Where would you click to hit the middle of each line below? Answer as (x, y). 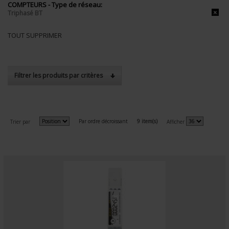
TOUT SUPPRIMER (35, 35)
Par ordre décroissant (103, 121)
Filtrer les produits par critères (59, 75)
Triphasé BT (25, 13)
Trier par (20, 121)
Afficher (176, 121)
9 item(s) (147, 121)
